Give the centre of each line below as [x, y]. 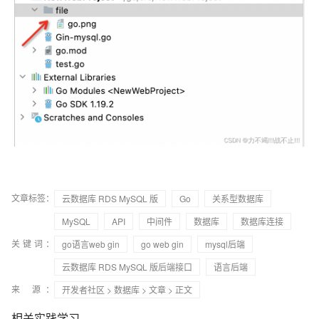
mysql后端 [225, 244]
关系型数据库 [238, 198]
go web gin [162, 244]
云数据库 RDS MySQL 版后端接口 [127, 266]
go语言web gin [91, 244]
